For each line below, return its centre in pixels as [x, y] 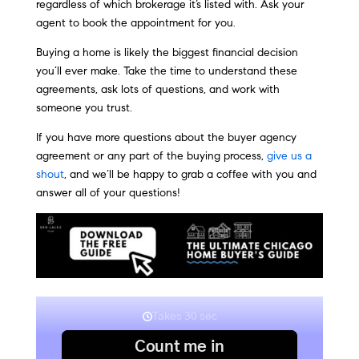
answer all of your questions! [108, 193]
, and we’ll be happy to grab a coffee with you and [190, 175]
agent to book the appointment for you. [135, 23]
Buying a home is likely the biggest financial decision [167, 53]
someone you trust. [85, 108]
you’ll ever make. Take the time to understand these [166, 71]
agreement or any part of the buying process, [151, 156]
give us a [289, 156]
